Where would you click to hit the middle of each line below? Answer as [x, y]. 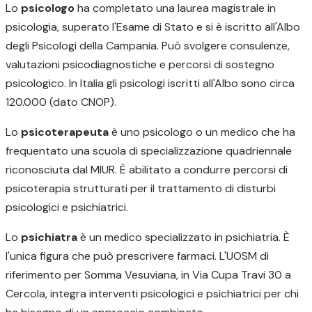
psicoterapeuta [65, 132]
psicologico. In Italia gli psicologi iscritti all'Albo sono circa [150, 83]
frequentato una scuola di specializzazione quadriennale [149, 151]
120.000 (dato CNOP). [61, 102]
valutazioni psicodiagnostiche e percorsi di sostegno [140, 64]
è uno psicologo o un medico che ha [202, 132]
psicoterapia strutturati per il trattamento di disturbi [141, 188]
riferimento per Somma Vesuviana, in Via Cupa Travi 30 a [148, 275]
